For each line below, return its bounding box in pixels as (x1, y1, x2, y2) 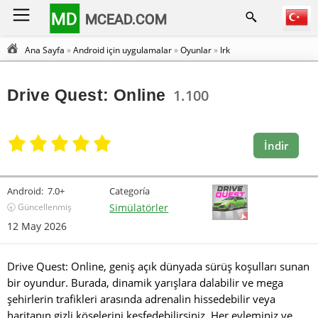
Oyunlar (180, 44, 212, 56)
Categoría (109, 185, 150, 197)
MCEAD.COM (85, 10, 168, 28)
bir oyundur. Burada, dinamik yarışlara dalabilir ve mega (7, 275, 283, 290)
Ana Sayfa (25, 44, 65, 56)
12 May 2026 (7, 219, 67, 233)
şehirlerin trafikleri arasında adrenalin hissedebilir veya (7, 292, 275, 306)
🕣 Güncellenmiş (7, 201, 72, 213)
